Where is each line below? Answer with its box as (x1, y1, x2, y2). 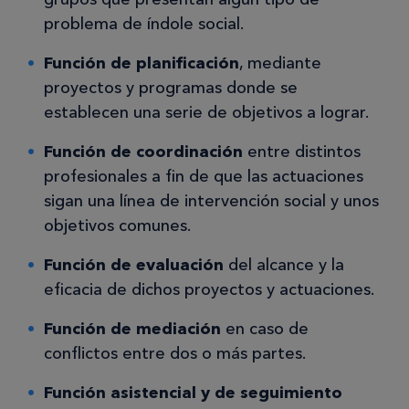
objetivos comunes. (44, 215, 191, 236)
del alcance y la (224, 255, 344, 276)
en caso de (221, 319, 309, 340)
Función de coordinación (44, 142, 243, 163)
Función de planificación (44, 53, 239, 74)
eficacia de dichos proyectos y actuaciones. (44, 279, 374, 300)
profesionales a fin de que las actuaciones (44, 166, 363, 187)
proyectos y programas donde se (44, 78, 298, 99)
